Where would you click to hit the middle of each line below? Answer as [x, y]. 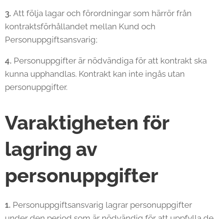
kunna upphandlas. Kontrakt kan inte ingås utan [95, 74]
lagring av [51, 149]
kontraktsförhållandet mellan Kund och [80, 26]
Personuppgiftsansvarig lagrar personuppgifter [101, 205]
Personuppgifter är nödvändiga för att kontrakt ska [109, 61]
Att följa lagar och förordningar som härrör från [102, 13]
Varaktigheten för [87, 122]
